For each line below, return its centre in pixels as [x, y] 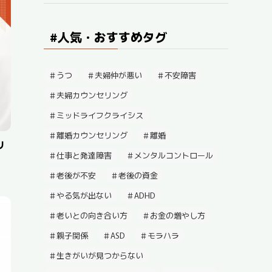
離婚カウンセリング [92, 135]
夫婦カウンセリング [92, 95]
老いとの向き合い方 [92, 215]
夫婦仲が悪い [118, 75]
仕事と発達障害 [84, 155]
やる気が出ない [84, 195]
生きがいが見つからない [100, 255]
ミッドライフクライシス [100, 115]
